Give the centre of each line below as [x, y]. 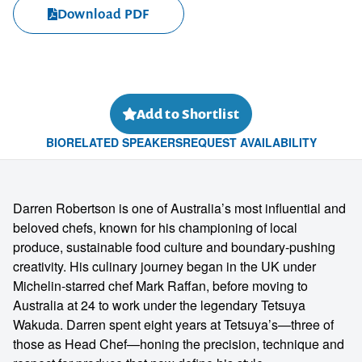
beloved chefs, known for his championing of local [155, 227]
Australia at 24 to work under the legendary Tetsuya [159, 305]
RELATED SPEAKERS [124, 142]
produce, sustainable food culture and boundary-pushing [174, 247]
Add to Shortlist [188, 114]
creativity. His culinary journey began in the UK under [164, 266]
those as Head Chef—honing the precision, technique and [179, 344]
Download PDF [103, 14]
